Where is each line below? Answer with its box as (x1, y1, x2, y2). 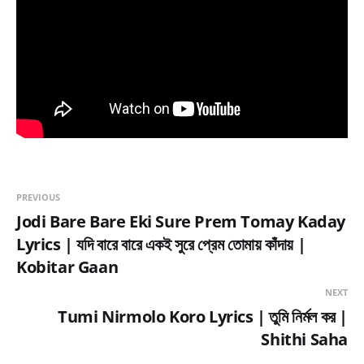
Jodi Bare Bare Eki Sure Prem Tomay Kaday (16, 210, 346, 232)
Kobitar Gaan (16, 255, 119, 278)
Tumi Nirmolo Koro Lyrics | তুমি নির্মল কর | (58, 305, 348, 327)
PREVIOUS (16, 190, 60, 203)
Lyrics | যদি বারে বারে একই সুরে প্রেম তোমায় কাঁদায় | (16, 232, 306, 255)
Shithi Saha (261, 327, 348, 350)
